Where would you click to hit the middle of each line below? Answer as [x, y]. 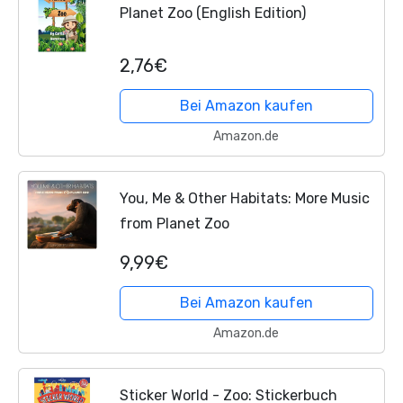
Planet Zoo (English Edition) [212, 13]
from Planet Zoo [174, 223]
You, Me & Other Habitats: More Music [244, 198]
